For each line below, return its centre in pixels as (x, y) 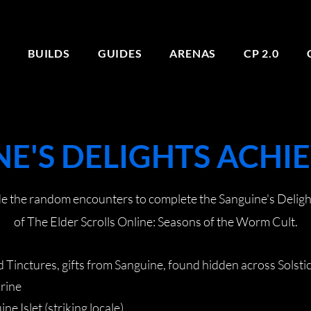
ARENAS (193, 53)
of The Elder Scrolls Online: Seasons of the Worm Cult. (155, 221)
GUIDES (120, 53)
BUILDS (49, 53)
